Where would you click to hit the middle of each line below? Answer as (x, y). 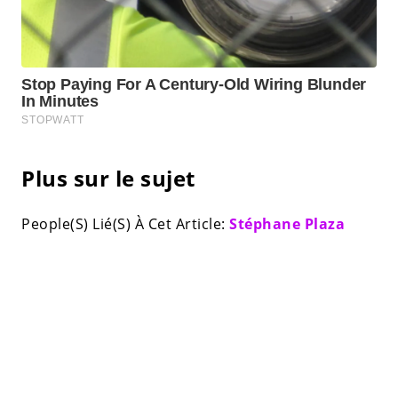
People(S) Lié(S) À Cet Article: (125, 224)
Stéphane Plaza (287, 224)
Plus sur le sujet (108, 179)
